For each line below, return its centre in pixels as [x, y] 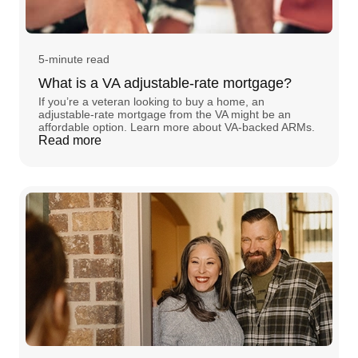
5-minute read [74, 59]
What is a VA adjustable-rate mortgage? [165, 83]
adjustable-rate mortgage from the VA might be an [165, 114]
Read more [70, 140]
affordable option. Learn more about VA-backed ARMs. [177, 127]
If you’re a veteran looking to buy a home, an [151, 101]
